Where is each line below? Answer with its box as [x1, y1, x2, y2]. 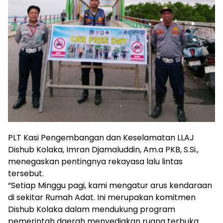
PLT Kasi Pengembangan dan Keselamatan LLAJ [8, 131, 194, 143]
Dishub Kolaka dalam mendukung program [8, 203, 175, 215]
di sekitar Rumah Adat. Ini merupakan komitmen [8, 191, 196, 203]
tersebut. [8, 167, 44, 179]
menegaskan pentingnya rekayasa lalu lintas [8, 155, 183, 167]
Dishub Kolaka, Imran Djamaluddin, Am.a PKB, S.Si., [8, 143, 199, 155]
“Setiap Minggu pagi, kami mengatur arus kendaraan [8, 179, 212, 191]
